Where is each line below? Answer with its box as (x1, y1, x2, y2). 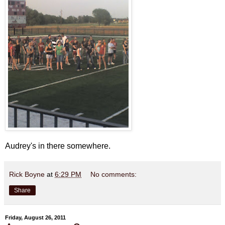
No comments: (90, 170, 137, 178)
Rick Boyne (9, 170, 45, 178)
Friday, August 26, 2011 (5, 214, 66, 221)
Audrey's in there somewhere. (5, 141, 110, 150)
